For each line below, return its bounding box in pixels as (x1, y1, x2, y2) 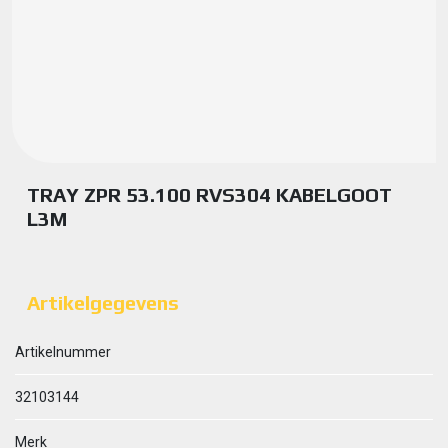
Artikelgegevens (27, 291, 179, 314)
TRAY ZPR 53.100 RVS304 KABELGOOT (27, 183, 392, 206)
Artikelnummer (15, 344, 111, 360)
